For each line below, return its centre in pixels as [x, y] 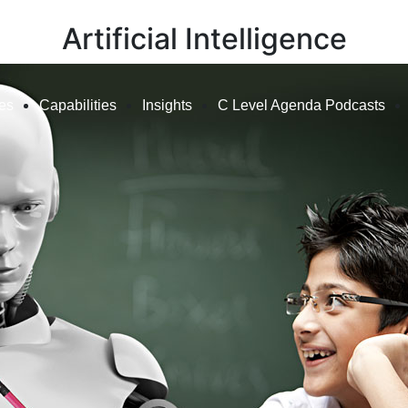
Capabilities [78, 105]
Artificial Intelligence [204, 39]
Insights [167, 105]
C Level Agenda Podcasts [301, 105]
